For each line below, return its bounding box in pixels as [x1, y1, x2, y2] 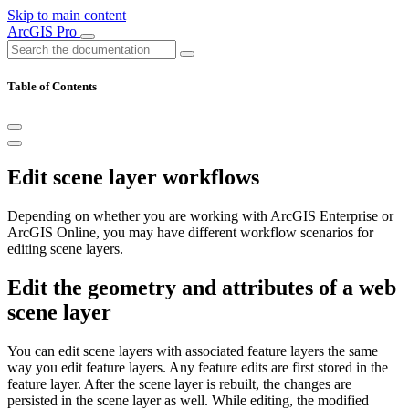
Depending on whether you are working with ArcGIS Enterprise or [7, 208, 393, 225]
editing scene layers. [7, 241, 123, 257]
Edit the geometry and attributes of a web [7, 276, 396, 300]
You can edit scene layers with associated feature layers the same [7, 342, 378, 359]
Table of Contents [7, 79, 97, 94]
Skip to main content [7, 7, 126, 23]
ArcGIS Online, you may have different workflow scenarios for [7, 225, 373, 241]
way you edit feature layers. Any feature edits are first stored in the [7, 359, 388, 375]
